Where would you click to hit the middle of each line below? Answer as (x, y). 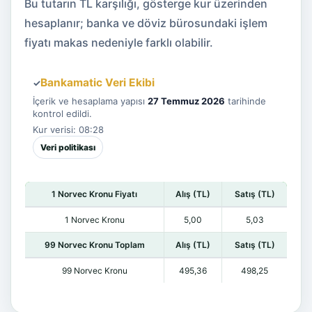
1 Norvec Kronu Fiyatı (94, 194)
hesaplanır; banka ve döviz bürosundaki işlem (146, 23)
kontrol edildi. (62, 114)
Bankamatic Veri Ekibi (97, 83)
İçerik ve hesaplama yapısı (90, 101)
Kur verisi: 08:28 (68, 130)
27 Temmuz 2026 (186, 101)
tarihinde (245, 101)
